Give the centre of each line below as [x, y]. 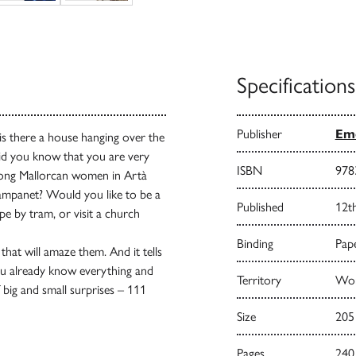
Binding [255, 243]
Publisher [259, 133]
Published [260, 207]
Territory [259, 280]
